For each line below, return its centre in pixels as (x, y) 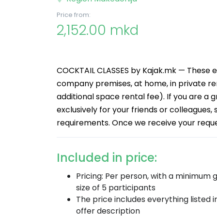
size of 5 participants (116, 188)
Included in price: (107, 158)
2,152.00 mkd (98, 30)
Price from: (74, 15)
